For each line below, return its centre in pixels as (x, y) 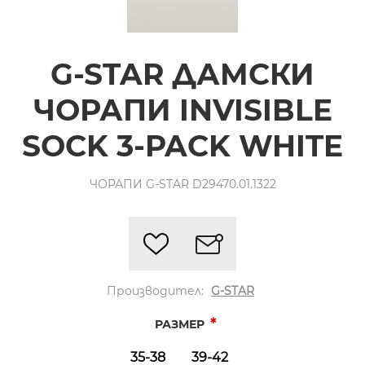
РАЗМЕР (181, 324)
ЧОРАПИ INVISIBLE (182, 110)
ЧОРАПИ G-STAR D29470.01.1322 (182, 184)
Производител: (155, 290)
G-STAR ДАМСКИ (182, 74)
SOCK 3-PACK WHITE (182, 145)
